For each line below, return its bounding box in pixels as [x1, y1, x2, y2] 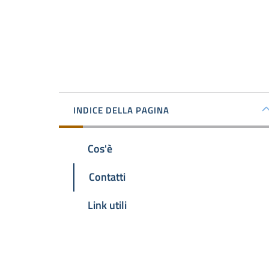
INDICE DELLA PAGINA [73, 103, 169, 117]
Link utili [88, 196, 127, 213]
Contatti [89, 169, 125, 186]
